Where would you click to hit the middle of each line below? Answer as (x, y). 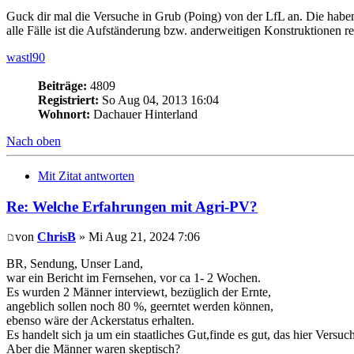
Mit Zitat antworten (86, 175)
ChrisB (56, 237)
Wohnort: (64, 114)
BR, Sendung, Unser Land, (75, 264)
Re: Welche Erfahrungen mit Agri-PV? (132, 206)
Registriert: (68, 100)
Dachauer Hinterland (144, 114)
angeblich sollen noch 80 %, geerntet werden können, (140, 307)
